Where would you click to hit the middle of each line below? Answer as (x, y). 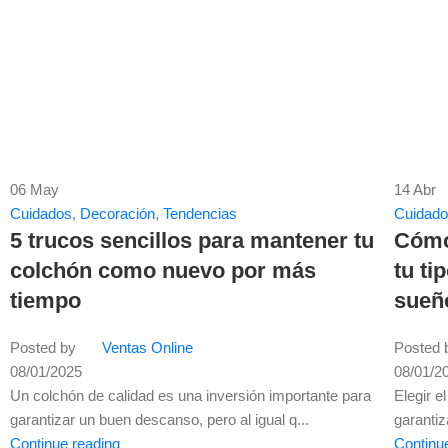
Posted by (43, 348)
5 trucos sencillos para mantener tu (192, 241)
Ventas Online (147, 348)
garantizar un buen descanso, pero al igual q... (159, 420)
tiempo (45, 301)
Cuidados (41, 214)
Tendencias (200, 214)
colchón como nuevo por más (163, 271)
